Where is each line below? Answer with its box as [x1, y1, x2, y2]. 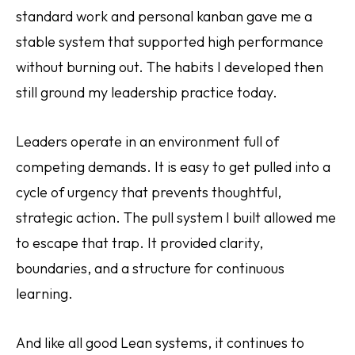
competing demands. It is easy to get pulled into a [16, 158, 330, 176]
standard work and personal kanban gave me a [16, 7, 312, 25]
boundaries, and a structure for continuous [16, 259, 284, 277]
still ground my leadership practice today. [16, 83, 277, 101]
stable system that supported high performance [16, 32, 323, 51]
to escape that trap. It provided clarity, [16, 234, 263, 252]
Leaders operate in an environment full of [16, 132, 279, 151]
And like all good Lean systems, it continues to [16, 334, 304, 352]
